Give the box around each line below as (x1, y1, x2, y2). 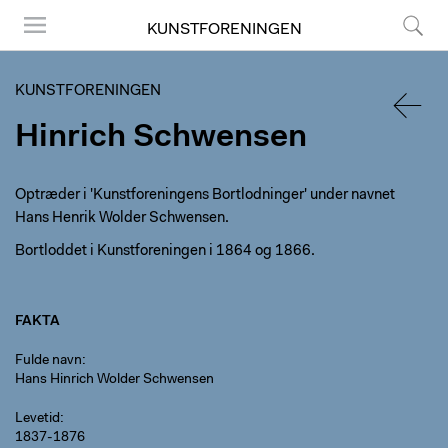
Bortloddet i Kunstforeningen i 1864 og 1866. (15, 244, 315, 259)
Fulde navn (15, 354, 82, 368)
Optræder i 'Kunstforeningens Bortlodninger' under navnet (15, 188, 395, 203)
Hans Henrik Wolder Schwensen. (15, 211, 229, 226)
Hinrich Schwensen (15, 122, 307, 154)
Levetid (15, 412, 60, 426)
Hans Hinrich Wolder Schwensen (15, 373, 214, 387)
